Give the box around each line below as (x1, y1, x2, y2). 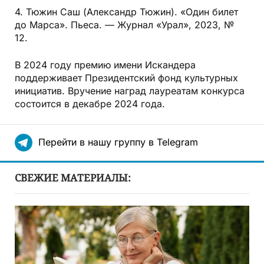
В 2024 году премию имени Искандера (15, 59, 196, 71)
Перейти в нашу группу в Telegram (38, 136, 198, 148)
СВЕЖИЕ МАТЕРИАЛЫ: (15, 171, 131, 185)
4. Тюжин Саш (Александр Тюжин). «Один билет (15, 6, 238, 18)
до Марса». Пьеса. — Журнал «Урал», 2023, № (15, 19, 234, 31)
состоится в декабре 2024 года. (15, 98, 165, 110)
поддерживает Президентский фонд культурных (15, 72, 238, 84)
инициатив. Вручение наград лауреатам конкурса (15, 85, 245, 97)
